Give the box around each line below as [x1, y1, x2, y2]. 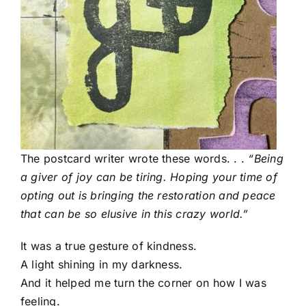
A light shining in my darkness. [20, 258, 183, 272]
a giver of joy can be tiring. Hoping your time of [20, 170, 277, 184]
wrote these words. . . [128, 152, 249, 166]
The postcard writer [20, 152, 128, 166]
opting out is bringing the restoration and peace [20, 189, 276, 203]
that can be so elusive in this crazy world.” [20, 207, 249, 221]
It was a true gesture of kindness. [20, 239, 197, 253]
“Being [248, 152, 283, 166]
